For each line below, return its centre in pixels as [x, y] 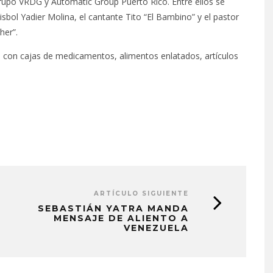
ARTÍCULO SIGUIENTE [141, 193]
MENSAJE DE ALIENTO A [121, 218]
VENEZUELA [156, 228]
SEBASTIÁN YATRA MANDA [113, 208]
